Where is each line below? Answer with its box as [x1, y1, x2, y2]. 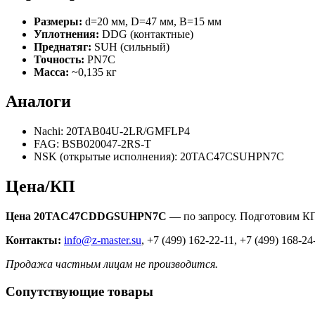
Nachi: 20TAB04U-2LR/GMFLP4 [34, 125, 190, 138]
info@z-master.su [64, 234, 141, 247]
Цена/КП [6, 177, 75, 196]
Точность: [34, 53, 84, 65]
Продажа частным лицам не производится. [6, 258, 218, 271]
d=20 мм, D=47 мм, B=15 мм [82, 15, 221, 27]
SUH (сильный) [91, 40, 169, 53]
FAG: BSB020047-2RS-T [34, 138, 151, 150]
